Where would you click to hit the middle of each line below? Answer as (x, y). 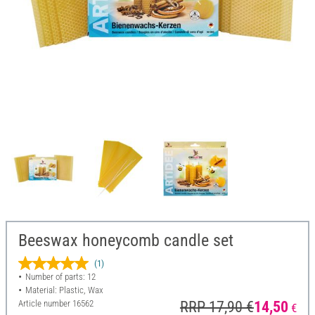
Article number (45, 304)
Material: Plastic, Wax (64, 290)
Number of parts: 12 (60, 277)
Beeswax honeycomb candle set (126, 241)
